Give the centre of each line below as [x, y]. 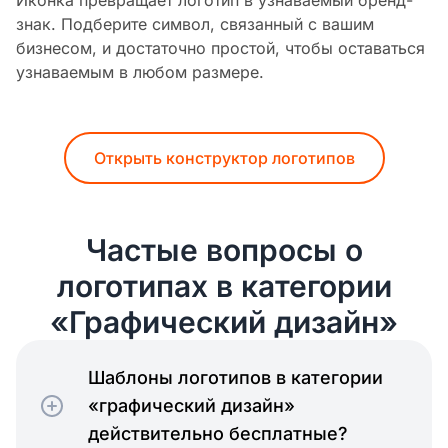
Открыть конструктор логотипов [224, 157]
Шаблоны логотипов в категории [235, 377]
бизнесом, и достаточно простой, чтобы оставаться [220, 47]
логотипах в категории [224, 285]
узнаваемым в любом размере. [140, 71]
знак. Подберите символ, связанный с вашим [195, 23]
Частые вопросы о [224, 249]
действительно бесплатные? [218, 433]
